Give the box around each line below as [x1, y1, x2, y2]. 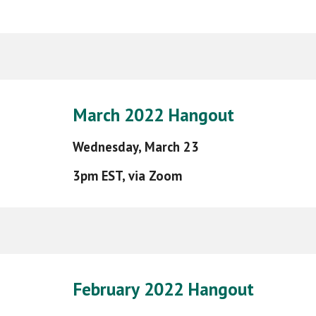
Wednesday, [72, 138, 145, 155]
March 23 [144, 138, 199, 155]
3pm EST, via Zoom [72, 167, 182, 184]
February [72, 277, 140, 300]
